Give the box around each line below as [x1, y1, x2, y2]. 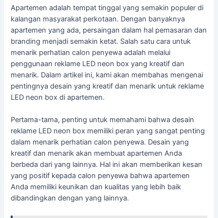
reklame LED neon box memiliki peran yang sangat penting [11, 127, 205, 136]
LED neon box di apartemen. [11, 92, 105, 102]
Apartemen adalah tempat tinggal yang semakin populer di [11, 3, 204, 12]
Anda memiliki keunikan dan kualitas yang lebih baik [11, 182, 182, 192]
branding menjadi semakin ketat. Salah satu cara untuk [11, 36, 191, 46]
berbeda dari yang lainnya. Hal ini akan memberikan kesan [11, 160, 203, 169]
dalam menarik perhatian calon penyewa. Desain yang [11, 138, 189, 147]
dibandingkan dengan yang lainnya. [11, 194, 129, 203]
